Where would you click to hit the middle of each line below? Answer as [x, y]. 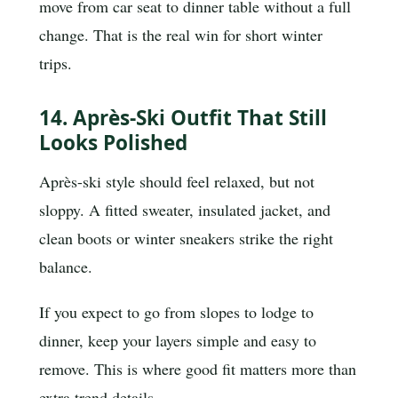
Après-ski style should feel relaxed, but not [177, 181]
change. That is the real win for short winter [181, 34]
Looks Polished [113, 143]
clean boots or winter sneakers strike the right [186, 238]
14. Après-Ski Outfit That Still [183, 118]
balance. [66, 266]
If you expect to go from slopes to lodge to [176, 312]
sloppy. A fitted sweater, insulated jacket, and [185, 209]
